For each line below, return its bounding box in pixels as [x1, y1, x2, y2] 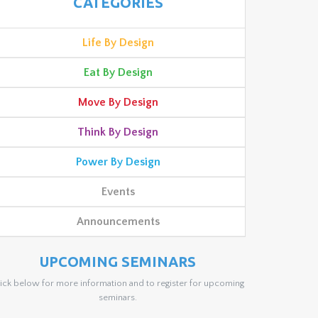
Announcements [76, 214, 160, 228]
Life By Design [82, 35, 154, 49]
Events [101, 185, 135, 198]
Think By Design [77, 125, 158, 138]
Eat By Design [83, 65, 153, 79]
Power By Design [75, 155, 160, 168]
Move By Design [77, 95, 158, 109]
